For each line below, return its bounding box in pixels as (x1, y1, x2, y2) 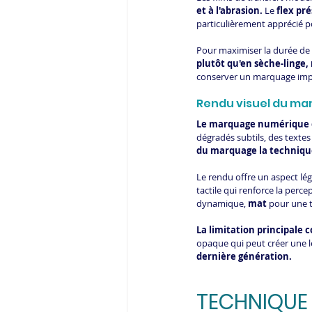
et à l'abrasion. (196, 4, 263, 17)
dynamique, (196, 197, 248, 210)
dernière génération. (196, 250, 292, 263)
